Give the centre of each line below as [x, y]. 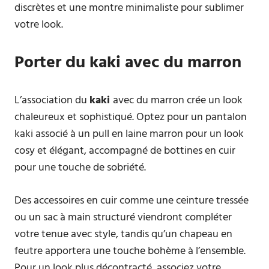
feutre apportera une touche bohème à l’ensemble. [130, 251]
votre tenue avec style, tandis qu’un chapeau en [123, 234]
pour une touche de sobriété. [80, 168]
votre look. [39, 25]
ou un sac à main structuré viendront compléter [123, 218]
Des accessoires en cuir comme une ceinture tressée [131, 201]
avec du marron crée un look [178, 101]
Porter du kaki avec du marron [128, 63]
